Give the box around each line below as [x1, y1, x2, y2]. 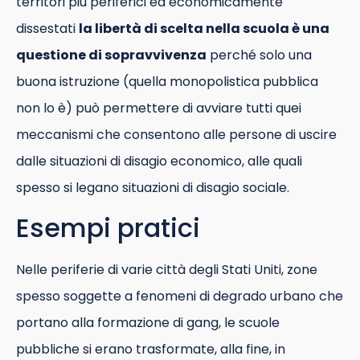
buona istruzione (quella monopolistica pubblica [16, 72, 318, 92]
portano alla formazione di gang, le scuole [16, 313, 280, 332]
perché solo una [207, 46, 312, 65]
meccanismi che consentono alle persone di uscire [16, 125, 337, 145]
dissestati [16, 19, 79, 39]
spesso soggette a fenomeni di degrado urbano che [16, 286, 343, 305]
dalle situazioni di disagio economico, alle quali [16, 152, 302, 171]
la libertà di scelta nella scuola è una [79, 19, 329, 39]
